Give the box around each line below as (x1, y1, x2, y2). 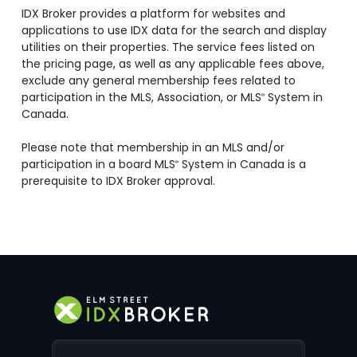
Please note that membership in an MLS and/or (22, 139, 284, 156)
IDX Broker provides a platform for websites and (22, 6, 285, 22)
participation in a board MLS (22, 156, 175, 173)
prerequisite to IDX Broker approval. (22, 173, 215, 190)
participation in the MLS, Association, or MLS (22, 89, 261, 106)
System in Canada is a (178, 156, 306, 173)
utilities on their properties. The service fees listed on (22, 39, 315, 56)
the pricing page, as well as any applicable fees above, (22, 56, 324, 73)
